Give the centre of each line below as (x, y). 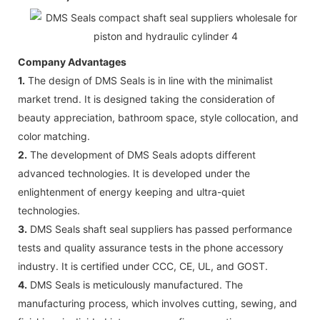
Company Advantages (72, 61)
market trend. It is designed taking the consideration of (146, 99)
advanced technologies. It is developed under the (134, 173)
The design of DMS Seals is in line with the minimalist (149, 80)
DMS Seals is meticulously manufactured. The (135, 284)
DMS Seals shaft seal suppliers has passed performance (160, 229)
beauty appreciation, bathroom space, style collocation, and (158, 117)
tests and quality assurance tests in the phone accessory (151, 247)
